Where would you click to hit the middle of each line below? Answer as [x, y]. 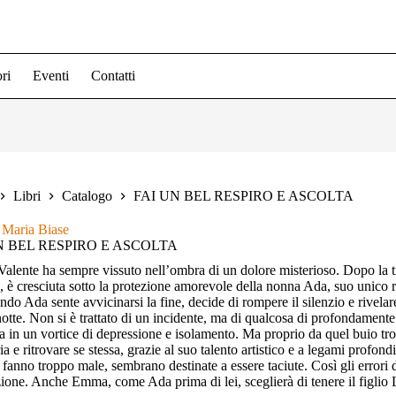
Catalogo [87, 196]
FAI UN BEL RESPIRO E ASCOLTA [244, 196]
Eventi [51, 76]
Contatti [113, 76]
